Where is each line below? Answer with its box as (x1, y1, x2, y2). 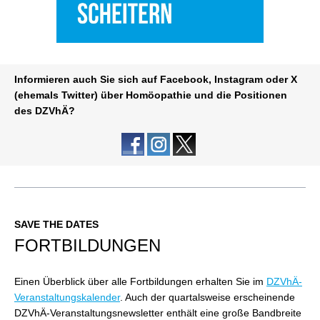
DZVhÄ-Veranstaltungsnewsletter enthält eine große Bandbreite (14, 307, 301, 319)
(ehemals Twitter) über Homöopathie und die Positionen (14, 89, 287, 101)
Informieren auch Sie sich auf (14, 74, 160, 85)
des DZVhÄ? (14, 105, 75, 116)
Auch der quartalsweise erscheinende (125, 291, 295, 303)
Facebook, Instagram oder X (160, 74, 297, 85)
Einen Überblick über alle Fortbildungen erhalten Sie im (14, 276, 266, 287)
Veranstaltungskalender (14, 291, 120, 303)
